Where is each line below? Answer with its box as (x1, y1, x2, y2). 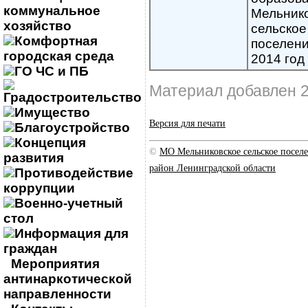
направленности (3, 287, 111, 301)
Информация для (14, 226, 129, 241)
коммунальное (3, 3, 100, 18)
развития (3, 151, 64, 165)
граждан (3, 241, 57, 256)
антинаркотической (3, 272, 132, 286)
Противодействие (14, 166, 133, 180)
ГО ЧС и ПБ (14, 64, 89, 78)
